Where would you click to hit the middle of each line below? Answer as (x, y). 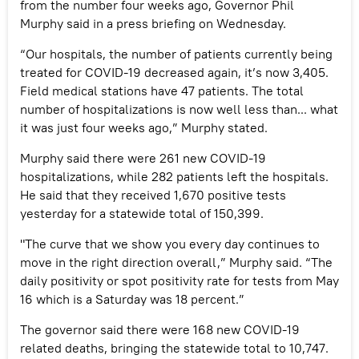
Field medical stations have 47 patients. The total (162, 90)
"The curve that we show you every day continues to (170, 243)
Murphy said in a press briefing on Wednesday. (153, 23)
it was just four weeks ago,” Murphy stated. (144, 127)
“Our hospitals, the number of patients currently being (176, 53)
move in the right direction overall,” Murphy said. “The (176, 262)
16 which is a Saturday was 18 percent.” (132, 298)
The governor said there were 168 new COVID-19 (160, 329)
